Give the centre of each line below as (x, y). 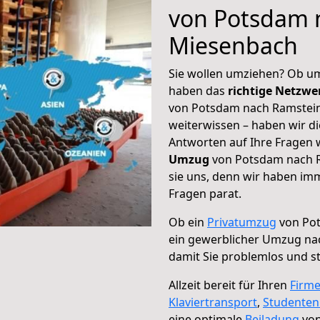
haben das (198, 91)
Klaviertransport (213, 302)
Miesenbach (233, 45)
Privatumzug (242, 222)
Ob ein (188, 222)
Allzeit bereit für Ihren (229, 285)
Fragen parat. (205, 194)
